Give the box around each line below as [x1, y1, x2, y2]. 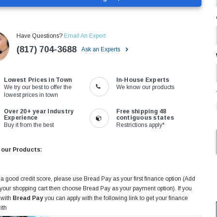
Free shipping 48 [116, 108, 167, 115]
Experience [3, 114, 38, 121]
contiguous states [116, 114, 174, 121]
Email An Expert [64, 32, 106, 39]
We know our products [116, 83, 174, 91]
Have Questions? [16, 32, 64, 39]
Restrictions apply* [116, 121, 165, 128]
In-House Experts [116, 76, 170, 83]
